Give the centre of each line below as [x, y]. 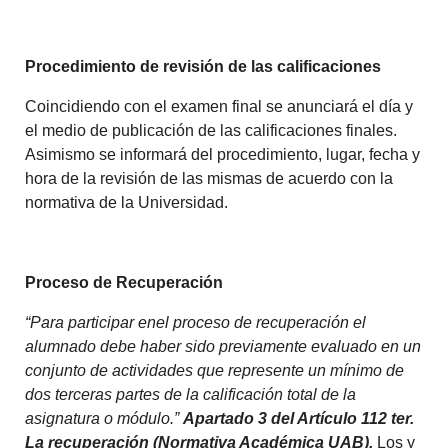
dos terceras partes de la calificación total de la [191, 395]
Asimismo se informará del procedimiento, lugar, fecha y [223, 155]
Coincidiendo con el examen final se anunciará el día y [219, 107]
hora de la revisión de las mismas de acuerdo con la [209, 179]
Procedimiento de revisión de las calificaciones [203, 67]
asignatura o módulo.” [102, 419]
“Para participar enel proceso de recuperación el [196, 323]
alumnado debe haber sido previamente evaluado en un [223, 347]
